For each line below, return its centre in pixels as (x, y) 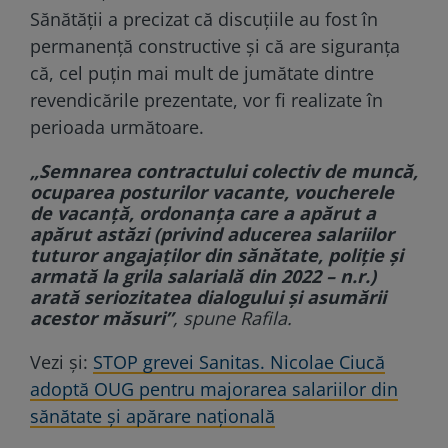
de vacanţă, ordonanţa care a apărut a (203, 212)
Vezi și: (61, 361)
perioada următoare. (117, 126)
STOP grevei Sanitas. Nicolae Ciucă (239, 361)
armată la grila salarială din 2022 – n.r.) (203, 275)
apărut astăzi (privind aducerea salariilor (212, 233)
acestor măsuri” (101, 317)
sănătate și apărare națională (152, 415)
